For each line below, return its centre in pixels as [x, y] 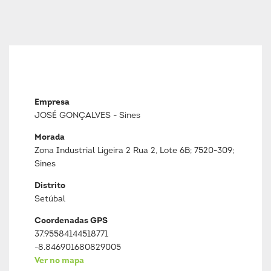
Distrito [50, 186]
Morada [50, 138]
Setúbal [50, 199]
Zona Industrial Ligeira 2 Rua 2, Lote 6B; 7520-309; [134, 151]
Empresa [52, 103]
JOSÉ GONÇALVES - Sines [87, 116]
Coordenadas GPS [71, 221]
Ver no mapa [59, 261]
